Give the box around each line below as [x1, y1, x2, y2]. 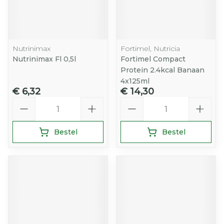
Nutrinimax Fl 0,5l [12, 54, 76, 63]
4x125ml [120, 76, 149, 85]
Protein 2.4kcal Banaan [120, 65, 204, 74]
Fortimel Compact [120, 54, 185, 63]
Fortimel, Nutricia [120, 44, 180, 53]
